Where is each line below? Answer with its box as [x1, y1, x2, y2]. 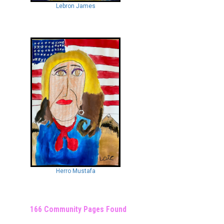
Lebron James [55, 2, 95, 10]
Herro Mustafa [55, 167, 95, 175]
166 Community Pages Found [29, 204, 126, 214]
